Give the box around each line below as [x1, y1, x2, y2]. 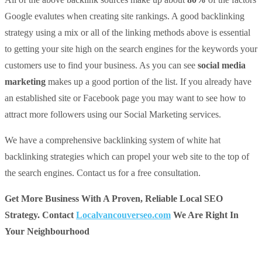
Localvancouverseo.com [76, 209, 171, 220]
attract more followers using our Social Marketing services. [5, 109, 221, 119]
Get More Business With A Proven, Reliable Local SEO [5, 193, 223, 204]
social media [198, 60, 246, 70]
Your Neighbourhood [5, 226, 89, 236]
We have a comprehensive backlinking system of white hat [5, 135, 220, 145]
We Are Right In [171, 209, 239, 220]
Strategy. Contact [5, 209, 76, 220]
